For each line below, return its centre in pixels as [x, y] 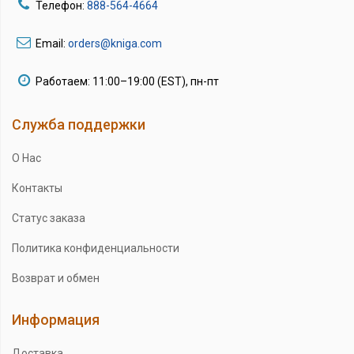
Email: [52, 43]
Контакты [37, 188]
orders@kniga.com [115, 43]
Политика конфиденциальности [96, 248]
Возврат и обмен [56, 278]
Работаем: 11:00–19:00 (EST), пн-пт [127, 81]
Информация [56, 319]
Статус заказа [49, 218]
